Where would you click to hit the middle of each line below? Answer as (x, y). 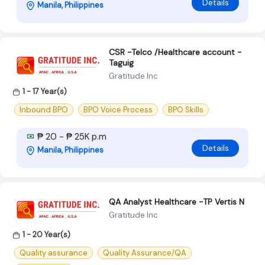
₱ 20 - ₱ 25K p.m (71, 137)
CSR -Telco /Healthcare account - (175, 52)
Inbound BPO (44, 110)
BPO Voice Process (118, 110)
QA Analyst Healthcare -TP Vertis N (177, 201)
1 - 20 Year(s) (46, 235)
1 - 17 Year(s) (45, 91)
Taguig (121, 62)
